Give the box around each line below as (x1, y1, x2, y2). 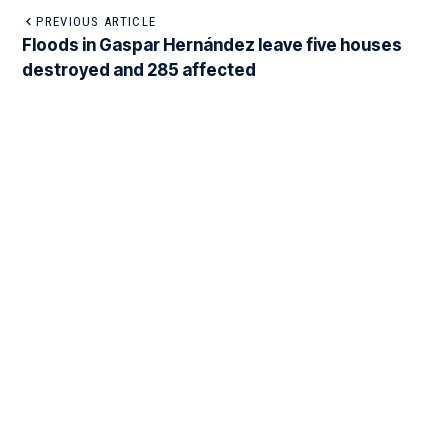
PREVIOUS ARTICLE (36, 13, 157, 29)
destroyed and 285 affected (22, 59, 256, 80)
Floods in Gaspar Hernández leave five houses (22, 34, 402, 55)
